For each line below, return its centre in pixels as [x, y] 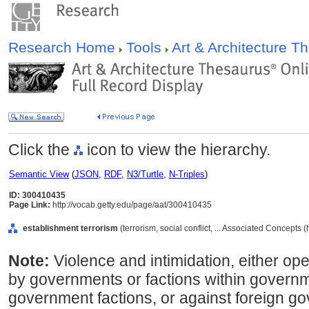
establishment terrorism [70, 228]
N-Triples [187, 174]
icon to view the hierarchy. [177, 150]
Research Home [64, 47]
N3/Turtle [145, 174]
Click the [41, 150]
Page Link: [30, 205]
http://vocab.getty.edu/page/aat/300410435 [131, 205]
